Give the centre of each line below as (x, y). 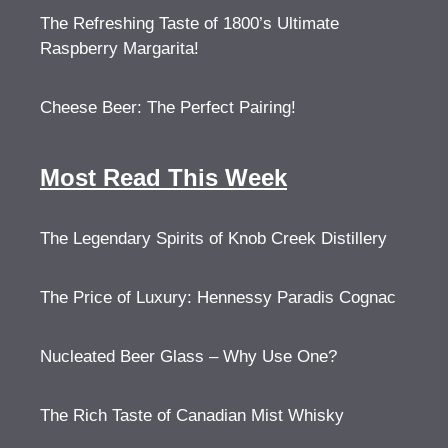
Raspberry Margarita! (119, 48)
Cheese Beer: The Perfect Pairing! (168, 107)
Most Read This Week (163, 177)
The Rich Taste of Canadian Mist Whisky (192, 415)
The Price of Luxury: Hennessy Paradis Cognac (218, 297)
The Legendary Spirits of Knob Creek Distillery (213, 238)
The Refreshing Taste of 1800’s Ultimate (189, 23)
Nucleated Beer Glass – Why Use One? (188, 356)
